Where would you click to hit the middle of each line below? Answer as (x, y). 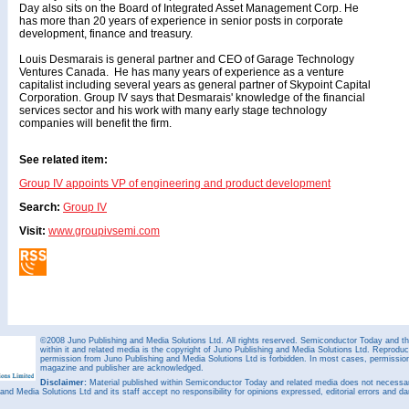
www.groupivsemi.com (104, 231)
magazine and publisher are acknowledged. (122, 368)
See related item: (63, 160)
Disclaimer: (63, 383)
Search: (40, 207)
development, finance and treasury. (106, 34)
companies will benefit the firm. (95, 123)
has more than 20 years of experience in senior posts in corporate (181, 21)
